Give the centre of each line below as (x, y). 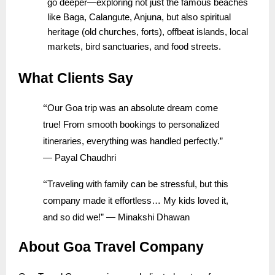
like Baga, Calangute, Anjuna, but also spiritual (139, 17)
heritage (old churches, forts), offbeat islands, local (148, 32)
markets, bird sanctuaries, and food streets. (134, 47)
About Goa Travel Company (111, 247)
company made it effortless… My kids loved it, (135, 201)
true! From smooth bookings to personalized (131, 125)
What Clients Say (76, 78)
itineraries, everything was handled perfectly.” (133, 141)
